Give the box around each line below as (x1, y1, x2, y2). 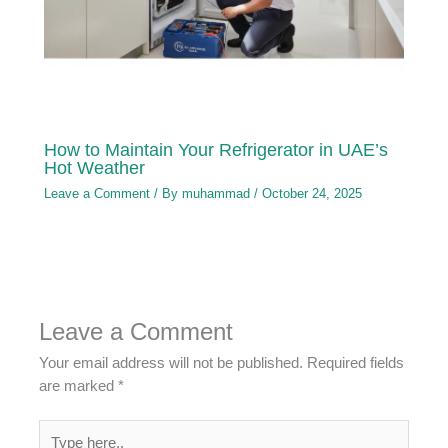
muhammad (182, 185, 255, 201)
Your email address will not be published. (39, 355, 304, 372)
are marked (39, 378, 119, 395)
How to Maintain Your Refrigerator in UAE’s (44, 139, 389, 161)
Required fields (307, 355, 405, 372)
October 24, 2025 (262, 185, 363, 201)
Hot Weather (44, 157, 146, 179)
